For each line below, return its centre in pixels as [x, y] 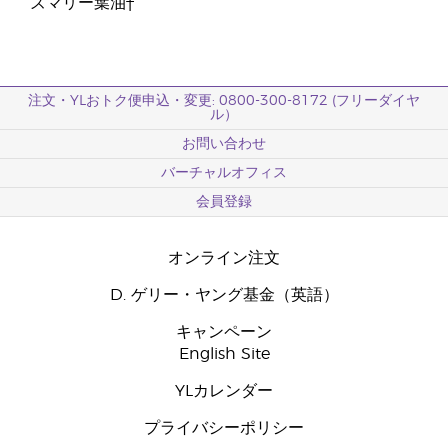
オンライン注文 [224, 258]
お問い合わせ [224, 144]
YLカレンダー [224, 391]
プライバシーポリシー [224, 428]
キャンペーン [224, 332]
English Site [224, 354]
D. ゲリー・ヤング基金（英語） [224, 295]
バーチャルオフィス [224, 173]
